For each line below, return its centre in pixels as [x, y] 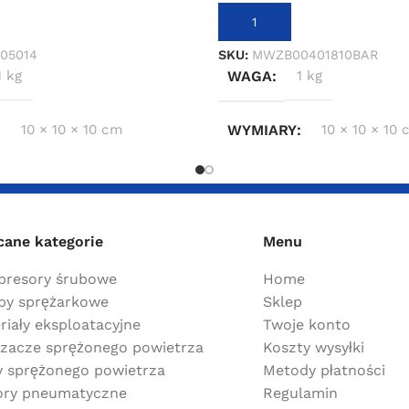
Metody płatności [324, 370]
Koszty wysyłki [313, 347]
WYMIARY [262, 131]
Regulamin [300, 393]
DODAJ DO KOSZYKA [289, 22]
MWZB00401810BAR [315, 55]
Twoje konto [306, 324]
